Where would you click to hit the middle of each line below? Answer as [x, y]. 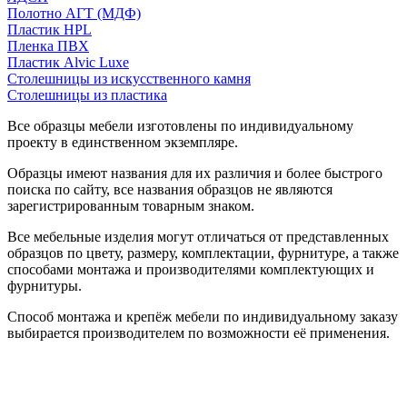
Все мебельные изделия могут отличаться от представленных [198, 236]
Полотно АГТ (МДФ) [74, 13]
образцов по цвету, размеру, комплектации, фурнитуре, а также [203, 253]
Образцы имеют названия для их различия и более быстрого [195, 173]
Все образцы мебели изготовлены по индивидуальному [180, 125]
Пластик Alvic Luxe [68, 62]
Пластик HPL [50, 29]
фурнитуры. [45, 285]
